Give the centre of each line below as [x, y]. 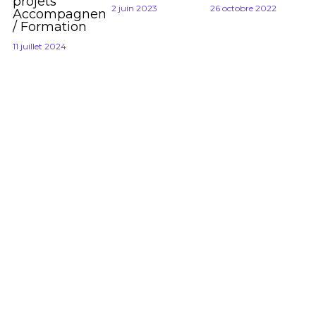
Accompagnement [72, 14]
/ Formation [49, 26]
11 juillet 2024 [39, 46]
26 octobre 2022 [243, 8]
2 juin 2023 [134, 8]
